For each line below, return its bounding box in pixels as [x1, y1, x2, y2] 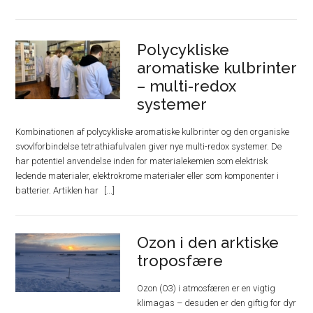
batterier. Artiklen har [15, 185, 101, 196]
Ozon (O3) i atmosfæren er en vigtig [137, 283, 276, 293]
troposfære [137, 252, 224, 270]
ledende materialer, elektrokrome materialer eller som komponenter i [15, 170, 279, 181]
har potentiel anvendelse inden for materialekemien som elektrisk [15, 156, 268, 166]
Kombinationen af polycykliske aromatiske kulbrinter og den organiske [15, 126, 290, 137]
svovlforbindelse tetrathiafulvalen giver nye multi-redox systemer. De [15, 141, 282, 152]
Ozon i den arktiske [137, 233, 279, 252]
